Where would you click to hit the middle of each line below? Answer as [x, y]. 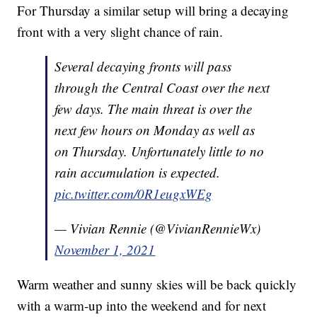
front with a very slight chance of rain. [120, 31]
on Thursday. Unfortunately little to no [160, 151]
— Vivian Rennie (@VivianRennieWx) [158, 228]
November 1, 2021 [105, 249]
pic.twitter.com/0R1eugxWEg [134, 193]
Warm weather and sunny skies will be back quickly [157, 284]
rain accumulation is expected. [138, 172]
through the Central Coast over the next [162, 87]
